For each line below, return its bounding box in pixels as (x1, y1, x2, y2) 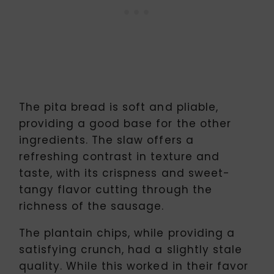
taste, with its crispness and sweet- (19, 165, 230, 180)
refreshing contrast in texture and (19, 149, 220, 164)
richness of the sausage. (19, 198, 165, 213)
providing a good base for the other (19, 116, 231, 131)
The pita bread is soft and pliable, (19, 99, 218, 114)
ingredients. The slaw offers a (19, 132, 194, 147)
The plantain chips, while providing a (19, 225, 235, 240)
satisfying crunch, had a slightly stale (19, 242, 242, 257)
